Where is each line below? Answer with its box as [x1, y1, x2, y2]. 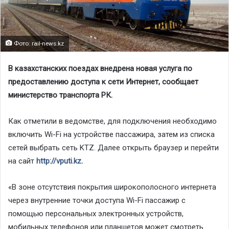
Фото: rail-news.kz [12, 39, 64, 47]
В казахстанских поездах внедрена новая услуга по [8, 63, 192, 73]
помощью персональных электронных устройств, [8, 209, 184, 218]
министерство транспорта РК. [8, 90, 112, 100]
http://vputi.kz [36, 156, 81, 166]
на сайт [8, 156, 34, 166]
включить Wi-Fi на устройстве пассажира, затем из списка [8, 129, 215, 139]
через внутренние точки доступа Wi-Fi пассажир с [8, 195, 186, 205]
